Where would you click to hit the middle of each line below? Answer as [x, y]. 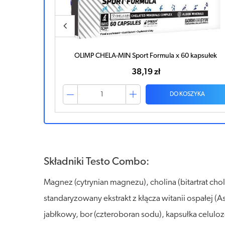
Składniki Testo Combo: [96, 162]
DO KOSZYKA [116, 94]
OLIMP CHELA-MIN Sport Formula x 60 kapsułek [75, 56]
